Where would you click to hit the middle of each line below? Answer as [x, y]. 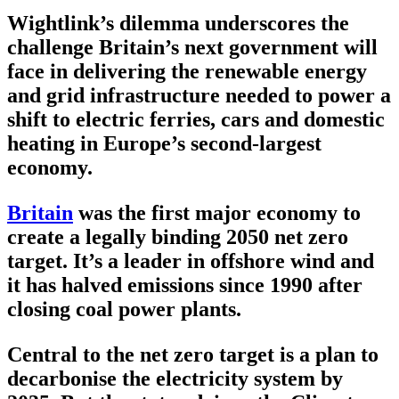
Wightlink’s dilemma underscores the [178, 24]
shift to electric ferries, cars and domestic [196, 120]
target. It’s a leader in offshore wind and [191, 261]
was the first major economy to [217, 213]
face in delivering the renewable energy [187, 72]
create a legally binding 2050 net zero [178, 237]
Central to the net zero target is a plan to [193, 355]
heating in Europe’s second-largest [164, 144]
